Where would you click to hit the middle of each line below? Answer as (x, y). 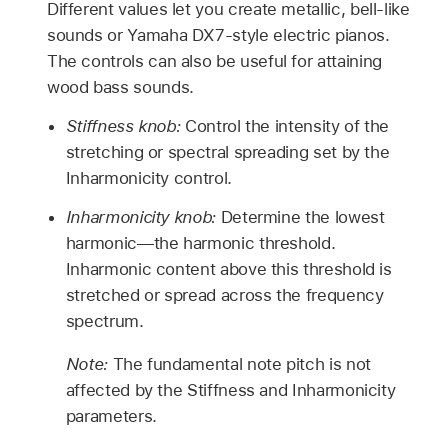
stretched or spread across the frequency (224, 294)
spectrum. (104, 320)
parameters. (111, 415)
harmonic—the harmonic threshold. (200, 242)
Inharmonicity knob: (143, 216)
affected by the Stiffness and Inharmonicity (230, 389)
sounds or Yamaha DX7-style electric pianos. (218, 35)
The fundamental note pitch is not (241, 363)
